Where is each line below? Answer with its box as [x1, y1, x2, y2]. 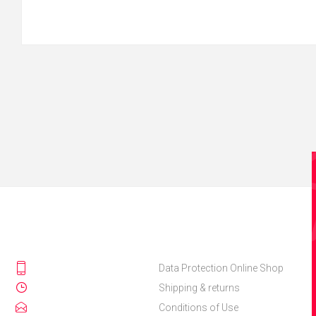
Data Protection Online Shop [158, 262, 284, 274]
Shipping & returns [158, 282, 240, 294]
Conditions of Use [158, 302, 238, 314]
